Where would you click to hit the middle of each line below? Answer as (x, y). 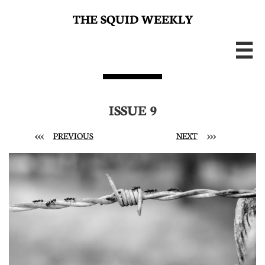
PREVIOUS (73, 135)
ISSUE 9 (132, 109)
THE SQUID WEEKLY (132, 18)
